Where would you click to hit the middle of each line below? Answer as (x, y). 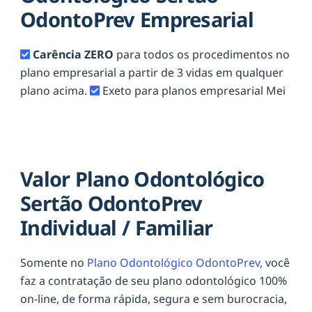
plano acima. (55, 90)
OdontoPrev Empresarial (137, 19)
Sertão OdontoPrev (111, 203)
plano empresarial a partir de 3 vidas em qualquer (152, 72)
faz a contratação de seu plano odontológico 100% (154, 281)
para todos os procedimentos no (203, 54)
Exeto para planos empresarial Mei (193, 90)
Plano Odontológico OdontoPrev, (176, 263)
